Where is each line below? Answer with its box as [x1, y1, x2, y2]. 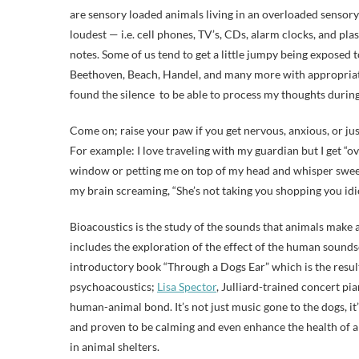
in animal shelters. [70, 340, 159, 353]
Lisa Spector [157, 280, 216, 293]
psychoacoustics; [70, 280, 157, 293]
